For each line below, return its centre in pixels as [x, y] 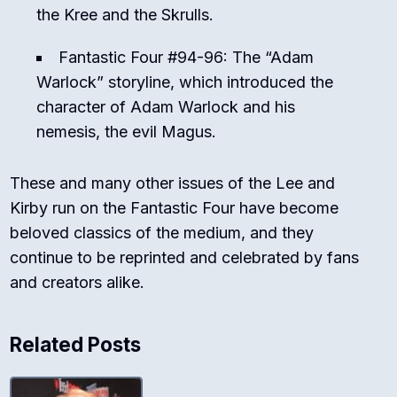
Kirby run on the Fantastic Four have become [175, 208]
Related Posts [76, 345]
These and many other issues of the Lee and [173, 183]
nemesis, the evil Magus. [127, 132]
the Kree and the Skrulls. [125, 15]
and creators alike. [78, 283]
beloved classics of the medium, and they [162, 233]
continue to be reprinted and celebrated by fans [185, 258]
